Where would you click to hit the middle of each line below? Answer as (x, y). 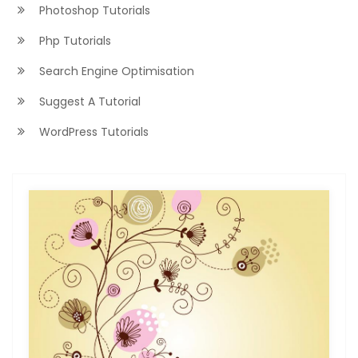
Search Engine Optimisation (115, 71)
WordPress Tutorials (92, 132)
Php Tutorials (74, 41)
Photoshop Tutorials (93, 10)
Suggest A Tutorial (88, 101)
